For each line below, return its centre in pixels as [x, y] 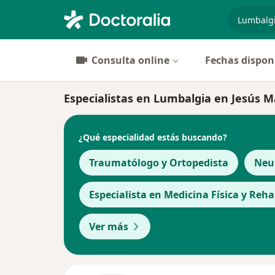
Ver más [109, 227]
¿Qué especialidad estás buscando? [153, 137]
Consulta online [130, 60]
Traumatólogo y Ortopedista [159, 163]
